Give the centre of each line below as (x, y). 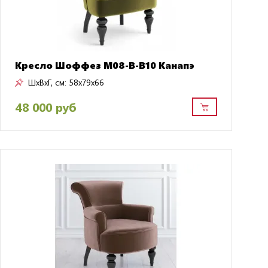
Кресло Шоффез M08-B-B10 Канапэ (104, 65)
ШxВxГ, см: (47, 83)
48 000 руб (45, 106)
